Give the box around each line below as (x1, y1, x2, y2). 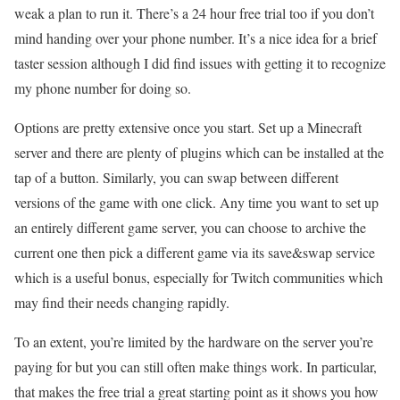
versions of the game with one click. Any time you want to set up (14, 193, 379, 212)
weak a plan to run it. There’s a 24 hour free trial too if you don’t (14, 4, 374, 23)
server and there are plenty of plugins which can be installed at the (14, 143, 384, 162)
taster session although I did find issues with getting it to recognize (14, 54, 386, 73)
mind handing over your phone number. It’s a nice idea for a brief (14, 29, 377, 48)
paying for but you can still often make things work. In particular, (14, 357, 377, 377)
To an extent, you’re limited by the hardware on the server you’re (14, 332, 373, 352)
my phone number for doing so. (14, 79, 191, 98)
